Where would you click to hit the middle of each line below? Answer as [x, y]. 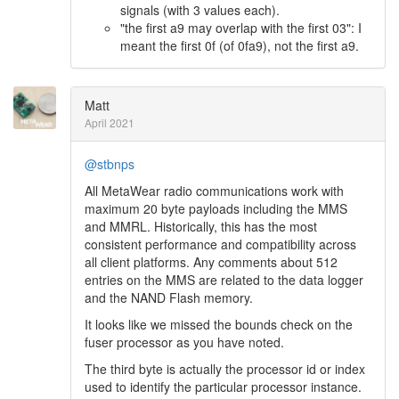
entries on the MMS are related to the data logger [224, 280]
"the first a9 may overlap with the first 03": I [241, 28]
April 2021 [110, 122]
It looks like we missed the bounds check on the [219, 324]
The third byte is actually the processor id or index [225, 369]
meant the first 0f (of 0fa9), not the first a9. [240, 45]
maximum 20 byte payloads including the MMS [216, 208]
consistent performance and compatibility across [220, 244]
